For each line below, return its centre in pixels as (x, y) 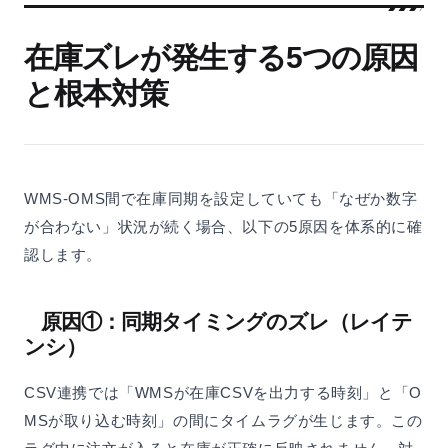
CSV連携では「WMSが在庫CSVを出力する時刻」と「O (223, 393)
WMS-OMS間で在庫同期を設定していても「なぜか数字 (221, 199)
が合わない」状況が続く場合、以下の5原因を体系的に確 (223, 227)
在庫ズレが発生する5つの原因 (221, 58)
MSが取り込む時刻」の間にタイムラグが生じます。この (223, 421)
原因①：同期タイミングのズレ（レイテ (226, 322)
